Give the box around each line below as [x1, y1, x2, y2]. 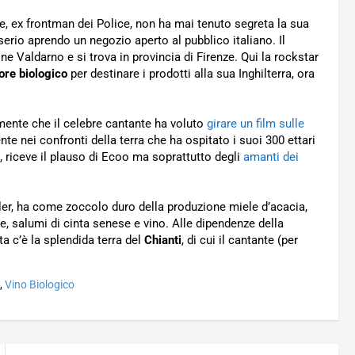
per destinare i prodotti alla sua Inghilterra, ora [67, 67, 315, 81]
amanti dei [243, 150, 299, 164]
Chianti [144, 233, 181, 247]
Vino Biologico [5, 278, 74, 291]
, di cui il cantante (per [181, 233, 298, 247]
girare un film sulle [207, 116, 304, 131]
